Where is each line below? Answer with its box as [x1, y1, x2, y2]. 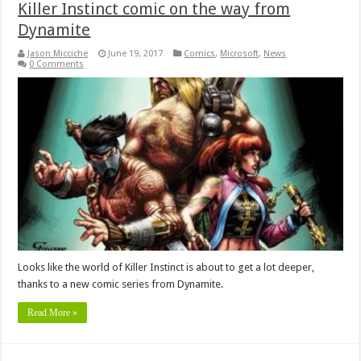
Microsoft [220, 48, 259, 60]
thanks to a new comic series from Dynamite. [18, 277, 224, 290]
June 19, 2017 [108, 48, 164, 60]
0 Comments [29, 59, 85, 70]
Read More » [27, 306, 78, 318]
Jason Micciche [27, 48, 89, 60]
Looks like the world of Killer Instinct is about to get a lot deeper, [18, 260, 315, 273]
